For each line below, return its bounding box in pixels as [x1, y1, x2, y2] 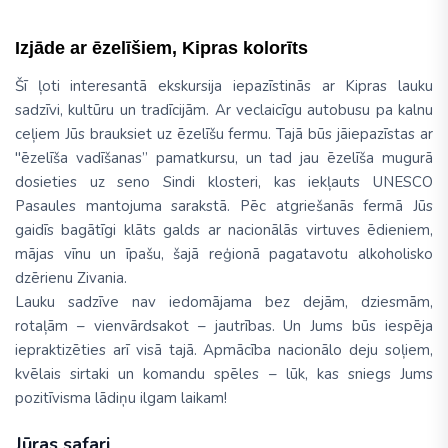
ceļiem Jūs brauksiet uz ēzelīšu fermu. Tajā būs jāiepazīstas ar [15, 124, 433, 144]
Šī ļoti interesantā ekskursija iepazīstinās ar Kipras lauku [15, 76, 433, 96]
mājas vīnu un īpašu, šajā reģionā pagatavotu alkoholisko [15, 244, 433, 264]
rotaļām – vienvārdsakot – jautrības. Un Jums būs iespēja [15, 316, 433, 336]
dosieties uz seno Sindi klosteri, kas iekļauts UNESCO [15, 172, 433, 192]
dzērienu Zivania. [15, 268, 127, 288]
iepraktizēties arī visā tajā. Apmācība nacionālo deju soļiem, [15, 340, 433, 360]
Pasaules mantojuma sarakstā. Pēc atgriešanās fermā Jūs [15, 196, 433, 216]
